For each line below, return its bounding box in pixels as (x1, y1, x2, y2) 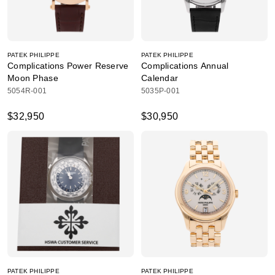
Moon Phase (7, 73, 58, 83)
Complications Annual (141, 61, 229, 71)
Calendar (141, 73, 179, 83)
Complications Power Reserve (7, 61, 129, 71)
